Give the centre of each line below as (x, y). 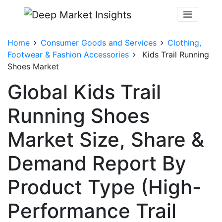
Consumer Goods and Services (99, 42)
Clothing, (184, 42)
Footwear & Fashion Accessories (68, 54)
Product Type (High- (105, 187)
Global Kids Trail (84, 92)
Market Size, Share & (106, 139)
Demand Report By (97, 163)
